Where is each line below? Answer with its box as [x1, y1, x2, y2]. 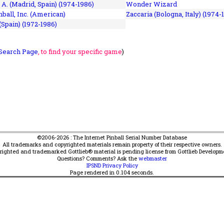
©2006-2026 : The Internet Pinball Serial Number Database [37, 133, 187, 141]
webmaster [138, 154, 167, 162]
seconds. [130, 168, 154, 176]
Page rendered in [70, 168, 116, 176]
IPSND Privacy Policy [86, 161, 138, 169]
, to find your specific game [38, 46, 122, 56]
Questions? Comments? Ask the [57, 154, 138, 162]
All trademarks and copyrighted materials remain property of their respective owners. [2, 140, 222, 148]
